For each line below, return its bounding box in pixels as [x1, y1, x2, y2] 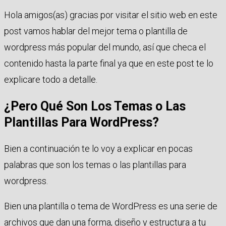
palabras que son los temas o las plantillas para [4, 159, 186, 171]
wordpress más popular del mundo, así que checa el [4, 41, 206, 52]
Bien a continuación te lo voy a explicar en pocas [4, 143, 193, 154]
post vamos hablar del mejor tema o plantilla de [4, 25, 188, 36]
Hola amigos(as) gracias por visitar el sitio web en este [4, 9, 217, 20]
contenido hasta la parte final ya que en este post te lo [4, 58, 213, 69]
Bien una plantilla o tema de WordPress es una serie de [4, 201, 217, 212]
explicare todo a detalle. [4, 74, 97, 85]
